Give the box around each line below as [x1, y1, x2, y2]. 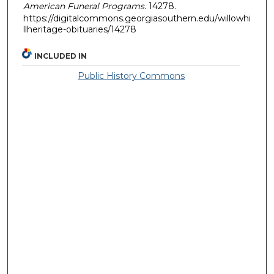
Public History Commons [78, 70, 185, 82]
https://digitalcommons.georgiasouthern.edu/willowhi [23, 12, 251, 24]
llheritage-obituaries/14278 [23, 23, 136, 35]
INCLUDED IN [34, 51, 87, 61]
